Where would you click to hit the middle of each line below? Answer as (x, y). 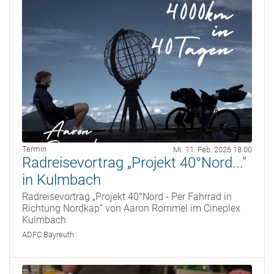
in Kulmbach (61, 180)
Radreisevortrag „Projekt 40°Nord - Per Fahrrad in (127, 196)
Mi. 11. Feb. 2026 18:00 (213, 149)
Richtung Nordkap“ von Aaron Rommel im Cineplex (131, 208)
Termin (34, 149)
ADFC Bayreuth (48, 234)
